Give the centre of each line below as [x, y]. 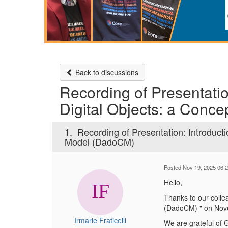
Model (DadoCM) [99, 141]
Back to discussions [106, 72]
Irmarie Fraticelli [100, 220]
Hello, [174, 182]
